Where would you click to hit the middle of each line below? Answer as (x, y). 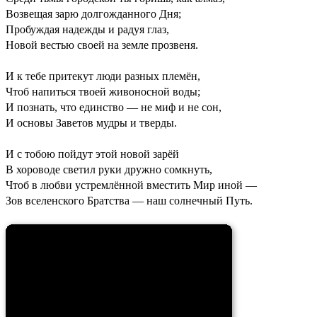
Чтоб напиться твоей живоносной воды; (103, 91)
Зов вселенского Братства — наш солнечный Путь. (129, 200)
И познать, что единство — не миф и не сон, (114, 107)
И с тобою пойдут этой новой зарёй (92, 154)
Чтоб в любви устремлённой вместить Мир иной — (131, 185)
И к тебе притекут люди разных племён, (103, 76)
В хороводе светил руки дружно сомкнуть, (109, 169)
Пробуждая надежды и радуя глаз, (87, 29)
